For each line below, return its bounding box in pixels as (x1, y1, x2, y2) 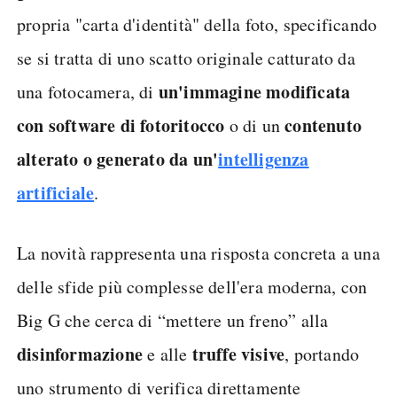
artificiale (17, 180, 95, 206)
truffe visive (191, 341, 285, 367)
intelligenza (218, 146, 309, 172)
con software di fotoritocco (17, 113, 230, 138)
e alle (147, 342, 192, 366)
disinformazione (17, 341, 148, 367)
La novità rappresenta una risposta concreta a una (17, 241, 380, 265)
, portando (284, 342, 360, 366)
